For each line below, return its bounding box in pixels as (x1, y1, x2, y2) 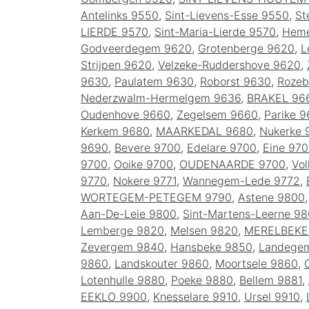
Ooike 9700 (114, 157, 173, 171)
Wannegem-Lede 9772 (183, 173, 300, 188)
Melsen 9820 (170, 223, 238, 237)
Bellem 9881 (239, 272, 302, 287)
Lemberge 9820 (81, 223, 164, 237)
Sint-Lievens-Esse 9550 (165, 8, 289, 22)
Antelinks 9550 (81, 8, 159, 22)
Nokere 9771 (113, 173, 177, 188)
